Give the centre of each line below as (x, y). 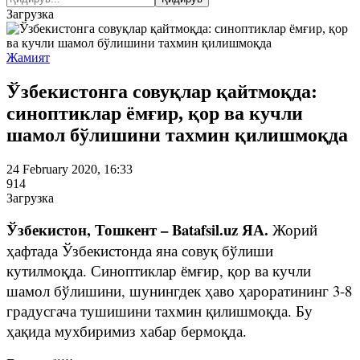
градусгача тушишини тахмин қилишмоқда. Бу (160, 310)
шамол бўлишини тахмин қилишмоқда (177, 135)
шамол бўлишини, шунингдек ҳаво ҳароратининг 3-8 (179, 290)
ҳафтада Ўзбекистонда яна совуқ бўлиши (140, 250)
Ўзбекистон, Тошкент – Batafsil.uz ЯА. (139, 229)
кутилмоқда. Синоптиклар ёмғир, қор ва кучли (159, 270)
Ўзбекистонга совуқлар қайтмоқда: (162, 91)
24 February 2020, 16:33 (70, 169)
